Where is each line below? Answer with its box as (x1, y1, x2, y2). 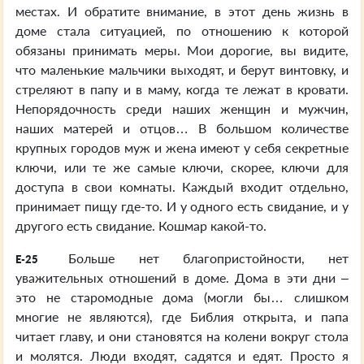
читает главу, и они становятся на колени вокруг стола (15, 328, 349, 344)
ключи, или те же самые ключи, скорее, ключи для (15, 159, 349, 175)
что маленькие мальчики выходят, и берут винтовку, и (15, 62, 349, 77)
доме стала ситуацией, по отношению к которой (15, 23, 349, 38)
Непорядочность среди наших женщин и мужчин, (15, 101, 349, 116)
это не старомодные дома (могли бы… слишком (15, 289, 349, 305)
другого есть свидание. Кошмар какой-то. (15, 218, 266, 233)
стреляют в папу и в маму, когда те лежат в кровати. (15, 81, 349, 97)
